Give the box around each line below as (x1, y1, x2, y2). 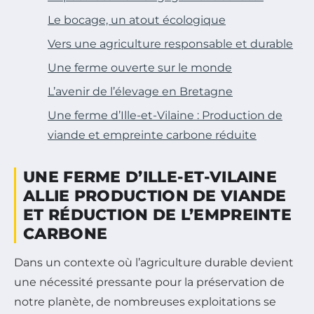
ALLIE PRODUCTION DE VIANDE (23, 186, 287, 205)
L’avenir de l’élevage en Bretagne (48, 84, 233, 98)
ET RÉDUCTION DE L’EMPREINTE (23, 205, 292, 224)
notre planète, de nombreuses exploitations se (14, 294, 276, 308)
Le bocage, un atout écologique (48, 13, 226, 27)
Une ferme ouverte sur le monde (48, 60, 232, 74)
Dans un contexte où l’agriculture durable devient (14, 255, 294, 269)
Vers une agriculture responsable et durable (48, 36, 293, 50)
